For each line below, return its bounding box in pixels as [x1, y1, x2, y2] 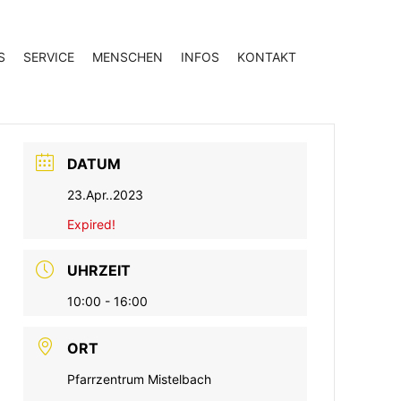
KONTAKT [237, 49, 296, 64]
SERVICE [23, 49, 74, 64]
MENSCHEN [92, 49, 163, 64]
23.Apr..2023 [67, 186, 144, 202]
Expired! [67, 216, 116, 232]
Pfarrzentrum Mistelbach [67, 371, 212, 388]
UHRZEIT [67, 261, 132, 280]
